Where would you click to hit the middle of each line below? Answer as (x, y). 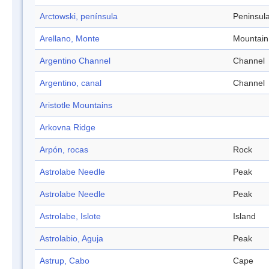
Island (244, 216)
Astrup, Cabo (65, 261)
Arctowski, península (79, 17)
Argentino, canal (71, 83)
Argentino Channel (75, 61)
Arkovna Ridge (68, 128)
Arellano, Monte (70, 39)
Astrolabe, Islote (70, 216)
